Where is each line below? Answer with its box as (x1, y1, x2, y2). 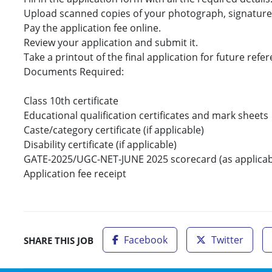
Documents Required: (24, 64, 124, 78)
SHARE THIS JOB (24, 234, 93, 246)
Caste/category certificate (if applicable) (24, 123, 204, 137)
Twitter (209, 233, 243, 246)
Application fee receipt (24, 166, 126, 180)
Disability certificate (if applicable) (24, 137, 177, 151)
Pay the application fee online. (24, 21, 161, 35)
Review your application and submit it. (24, 35, 198, 49)
